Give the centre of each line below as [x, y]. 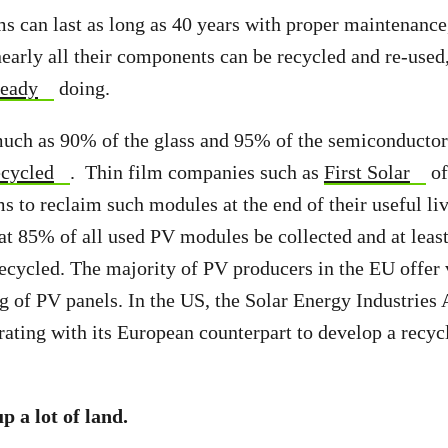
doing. [81, 88]
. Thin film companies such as [196, 172]
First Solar [366, 172]
